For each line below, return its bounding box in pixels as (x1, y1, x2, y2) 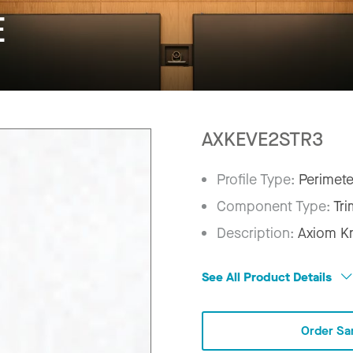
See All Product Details (202, 268, 335, 285)
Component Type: (217, 196, 334, 216)
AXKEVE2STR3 (202, 126, 323, 152)
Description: (217, 223, 299, 243)
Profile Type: (217, 169, 299, 189)
